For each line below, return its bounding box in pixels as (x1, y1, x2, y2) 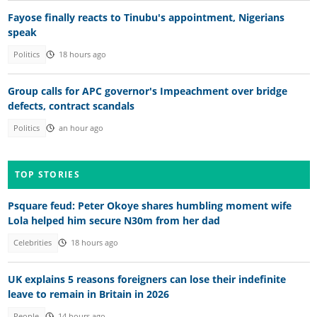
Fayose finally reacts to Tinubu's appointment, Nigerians (7, 11, 284, 25)
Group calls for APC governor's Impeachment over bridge (7, 83, 287, 98)
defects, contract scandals (7, 98, 134, 113)
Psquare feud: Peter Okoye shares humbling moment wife (7, 199, 292, 213)
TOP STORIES (14, 168, 80, 181)
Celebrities (13, 238, 52, 248)
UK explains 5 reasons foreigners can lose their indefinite (7, 272, 286, 286)
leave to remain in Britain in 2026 (7, 287, 169, 301)
